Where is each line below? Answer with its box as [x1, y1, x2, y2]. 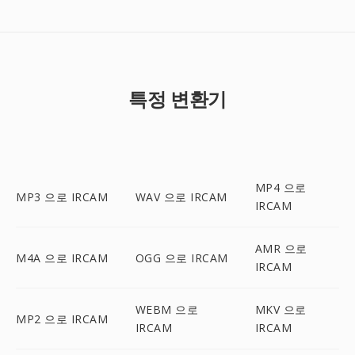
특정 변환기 [128, 86, 227, 112]
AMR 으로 [254, 241, 307, 256]
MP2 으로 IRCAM [16, 311, 108, 326]
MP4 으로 [254, 180, 307, 195]
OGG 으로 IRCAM [135, 250, 228, 265]
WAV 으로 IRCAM [135, 189, 227, 204]
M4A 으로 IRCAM [16, 250, 108, 265]
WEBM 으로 [135, 302, 199, 317]
